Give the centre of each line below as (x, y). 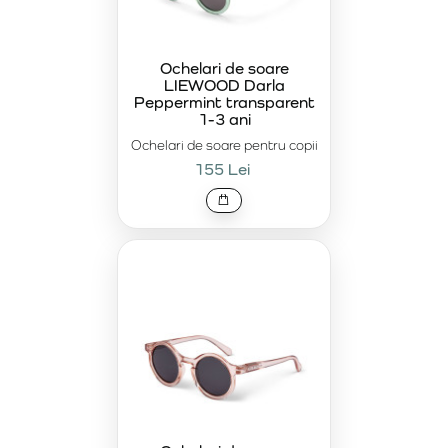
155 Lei (221, 169)
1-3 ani (224, 119)
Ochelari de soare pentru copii (224, 144)
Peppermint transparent (224, 102)
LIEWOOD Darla (224, 85)
